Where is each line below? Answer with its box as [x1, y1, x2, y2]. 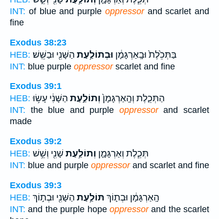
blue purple [25, 61, 74, 71]
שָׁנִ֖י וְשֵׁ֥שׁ [33, 148, 64, 159]
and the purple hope [25, 204, 109, 214]
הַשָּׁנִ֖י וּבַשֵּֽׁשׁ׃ [33, 49, 75, 60]
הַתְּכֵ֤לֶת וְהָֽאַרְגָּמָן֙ [101, 93, 165, 104]
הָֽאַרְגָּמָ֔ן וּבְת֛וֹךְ [105, 192, 159, 203]
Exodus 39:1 [10, 81, 62, 91]
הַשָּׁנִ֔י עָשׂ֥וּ [33, 93, 68, 104]
